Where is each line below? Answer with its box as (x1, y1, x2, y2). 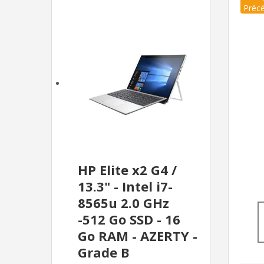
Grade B (78, 243, 130, 262)
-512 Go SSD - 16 (78, 210, 180, 229)
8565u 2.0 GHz (78, 194, 169, 212)
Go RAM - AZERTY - (78, 227, 197, 245)
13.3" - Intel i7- (78, 177, 173, 196)
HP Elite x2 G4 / (78, 161, 177, 179)
